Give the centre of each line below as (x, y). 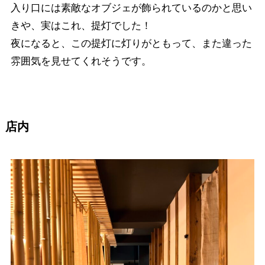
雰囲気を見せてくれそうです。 (81, 61)
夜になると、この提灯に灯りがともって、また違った (131, 43)
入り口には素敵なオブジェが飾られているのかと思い (131, 8)
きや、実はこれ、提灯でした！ (81, 25)
